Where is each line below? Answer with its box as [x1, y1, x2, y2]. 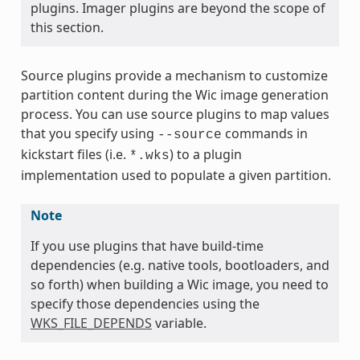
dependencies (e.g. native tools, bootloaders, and [30, 256, 329, 275]
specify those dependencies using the [30, 295, 260, 313]
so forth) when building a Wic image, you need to [30, 276, 329, 294]
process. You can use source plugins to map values [20, 105, 329, 124]
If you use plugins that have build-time [30, 237, 264, 256]
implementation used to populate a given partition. [20, 166, 331, 185]
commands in [221, 125, 308, 143]
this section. [30, 18, 104, 37]
